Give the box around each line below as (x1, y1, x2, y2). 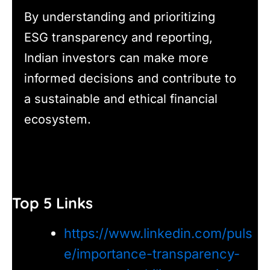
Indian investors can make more (24, 51, 209, 66)
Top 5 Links (12, 193, 93, 212)
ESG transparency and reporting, (24, 30, 213, 45)
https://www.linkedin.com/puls (63, 225, 253, 242)
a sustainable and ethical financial (24, 92, 218, 107)
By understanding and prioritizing (24, 10, 215, 25)
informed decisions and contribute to (24, 71, 236, 86)
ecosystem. (24, 112, 91, 127)
